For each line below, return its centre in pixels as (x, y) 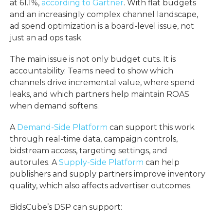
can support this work (151, 127)
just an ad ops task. (46, 38)
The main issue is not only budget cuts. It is (93, 59)
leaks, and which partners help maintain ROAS (100, 94)
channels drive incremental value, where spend (102, 83)
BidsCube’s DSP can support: (66, 207)
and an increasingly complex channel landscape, (104, 15)
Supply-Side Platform (101, 163)
